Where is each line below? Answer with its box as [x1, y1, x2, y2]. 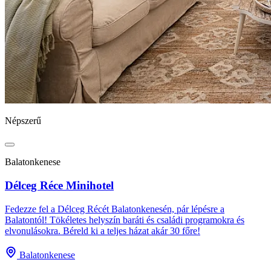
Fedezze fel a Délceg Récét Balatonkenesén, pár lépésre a [5, 203, 224, 214]
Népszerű [5, 116, 41, 126]
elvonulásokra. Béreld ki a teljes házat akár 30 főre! [5, 225, 200, 236]
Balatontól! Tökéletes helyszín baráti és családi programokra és [5, 214, 244, 225]
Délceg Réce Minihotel [5, 178, 114, 192]
